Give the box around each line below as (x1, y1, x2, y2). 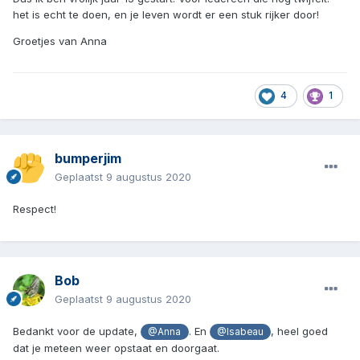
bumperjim (55, 150, 121, 167)
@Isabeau (217, 326, 264, 338)
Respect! (13, 202, 56, 216)
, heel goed (271, 325, 329, 338)
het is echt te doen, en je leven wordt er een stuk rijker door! (13, 7, 319, 21)
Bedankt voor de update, (13, 325, 141, 338)
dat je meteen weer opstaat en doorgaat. (13, 342, 219, 355)
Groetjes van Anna (13, 34, 107, 47)
